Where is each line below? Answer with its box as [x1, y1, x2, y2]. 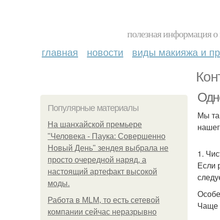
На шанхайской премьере [48, 120, 142, 129]
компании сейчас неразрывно [48, 208, 157, 216]
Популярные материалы [48, 103, 138, 113]
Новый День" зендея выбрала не [48, 144, 168, 152]
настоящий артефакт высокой [48, 167, 157, 176]
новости [87, 45, 123, 59]
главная [42, 45, 78, 59]
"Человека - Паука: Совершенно [48, 132, 165, 140]
